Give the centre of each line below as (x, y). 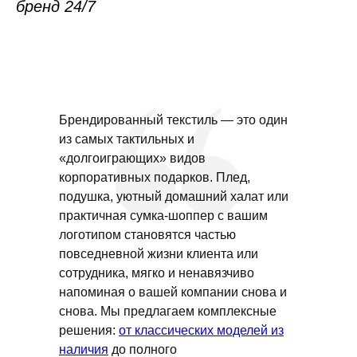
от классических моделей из (201, 330)
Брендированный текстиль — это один (173, 120)
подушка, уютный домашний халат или (174, 196)
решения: (89, 330)
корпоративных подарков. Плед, (155, 177)
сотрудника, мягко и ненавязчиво (157, 273)
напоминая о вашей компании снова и (173, 292)
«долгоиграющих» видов (132, 158)
